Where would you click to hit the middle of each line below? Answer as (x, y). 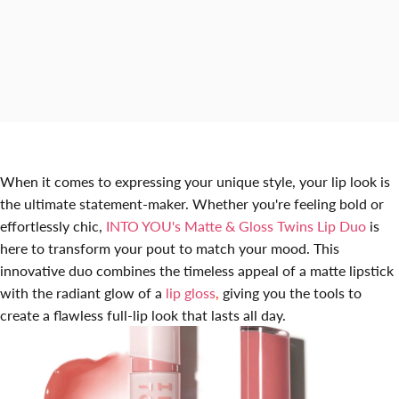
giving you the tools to (290, 292)
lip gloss (191, 292)
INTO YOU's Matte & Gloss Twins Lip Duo (236, 225)
